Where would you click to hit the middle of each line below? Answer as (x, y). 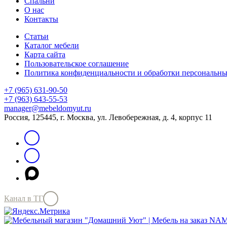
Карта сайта (45, 54)
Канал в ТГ (24, 199)
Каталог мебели (52, 45)
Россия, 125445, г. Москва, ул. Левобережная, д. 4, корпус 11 (108, 117)
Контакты (41, 19)
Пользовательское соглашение (77, 63)
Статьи (36, 36)
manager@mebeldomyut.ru (48, 108)
